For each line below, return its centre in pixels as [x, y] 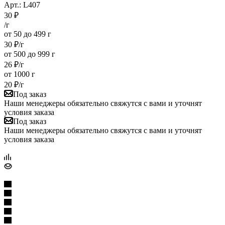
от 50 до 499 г [28, 34]
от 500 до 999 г [30, 54]
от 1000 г [20, 74]
